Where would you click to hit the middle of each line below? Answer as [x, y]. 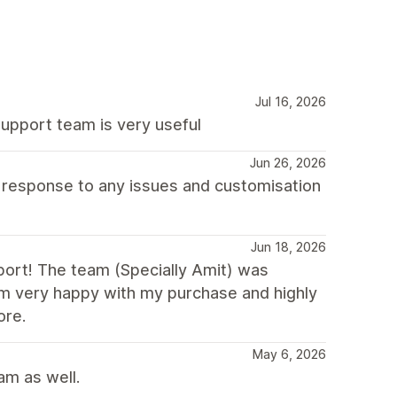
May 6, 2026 [289, 354]
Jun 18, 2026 [288, 246]
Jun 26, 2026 [288, 162]
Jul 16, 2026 [291, 101]
